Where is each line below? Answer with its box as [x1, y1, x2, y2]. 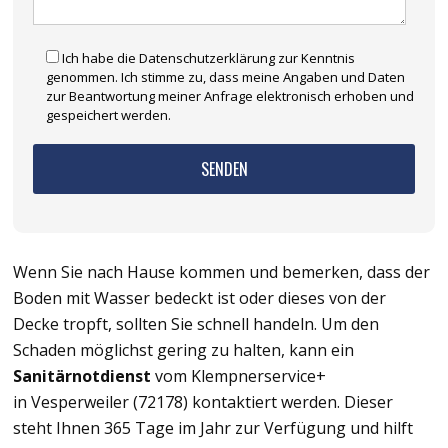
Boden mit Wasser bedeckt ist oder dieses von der [13, 287, 386, 310]
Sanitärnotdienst [13, 365, 151, 388]
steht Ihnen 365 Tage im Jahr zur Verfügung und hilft [13, 417, 413, 440]
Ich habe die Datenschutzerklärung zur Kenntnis [62, 49, 355, 68]
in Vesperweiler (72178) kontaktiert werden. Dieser [13, 391, 393, 414]
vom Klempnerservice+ [151, 365, 326, 388]
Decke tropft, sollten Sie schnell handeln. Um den [13, 313, 379, 336]
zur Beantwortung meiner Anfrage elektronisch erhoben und [46, 87, 414, 106]
